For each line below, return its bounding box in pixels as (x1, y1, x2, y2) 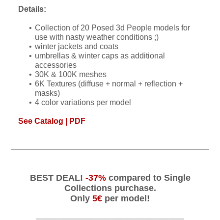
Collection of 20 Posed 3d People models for (35, 24, 191, 32)
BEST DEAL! (29, 173, 85, 183)
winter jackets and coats (35, 42, 119, 51)
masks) (35, 89, 60, 98)
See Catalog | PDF (18, 117, 86, 126)
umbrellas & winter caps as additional (35, 52, 165, 60)
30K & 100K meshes (35, 70, 107, 79)
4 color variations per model (35, 98, 132, 107)
